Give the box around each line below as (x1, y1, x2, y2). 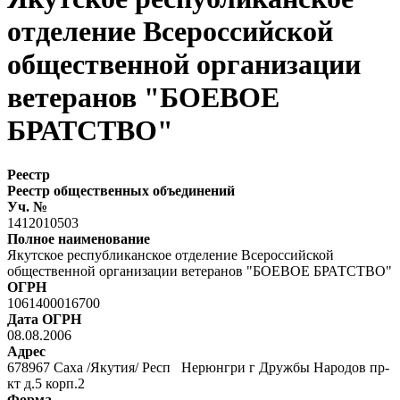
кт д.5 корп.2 (7, 375, 88, 391)
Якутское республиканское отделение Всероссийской (7, 246, 334, 262)
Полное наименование (7, 230, 150, 246)
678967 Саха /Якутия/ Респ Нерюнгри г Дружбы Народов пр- (7, 359, 389, 375)
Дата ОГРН (7, 311, 81, 327)
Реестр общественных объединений (7, 182, 235, 198)
